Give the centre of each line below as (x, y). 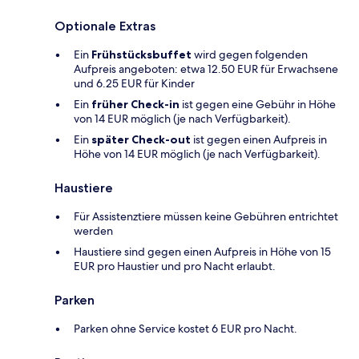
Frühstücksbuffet (141, 55)
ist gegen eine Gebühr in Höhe (258, 105)
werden (93, 231)
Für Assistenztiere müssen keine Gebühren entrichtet (206, 217)
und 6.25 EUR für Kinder (134, 84)
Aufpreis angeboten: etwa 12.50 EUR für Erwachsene (206, 69)
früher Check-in (135, 105)
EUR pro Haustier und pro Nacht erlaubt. (175, 266)
